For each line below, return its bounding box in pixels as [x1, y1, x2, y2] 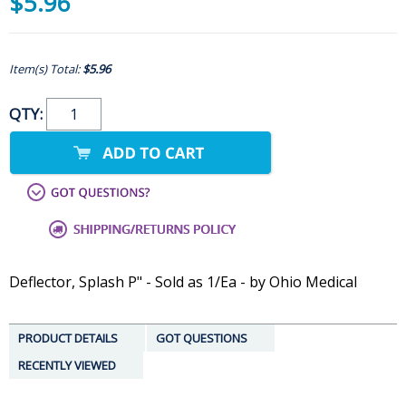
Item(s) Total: [9, 61, 82, 78]
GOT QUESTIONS [156, 330, 247, 347]
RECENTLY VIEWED [18, 357, 116, 374]
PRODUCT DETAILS [18, 330, 118, 347]
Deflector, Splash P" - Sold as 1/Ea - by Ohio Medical [9, 272, 357, 293]
